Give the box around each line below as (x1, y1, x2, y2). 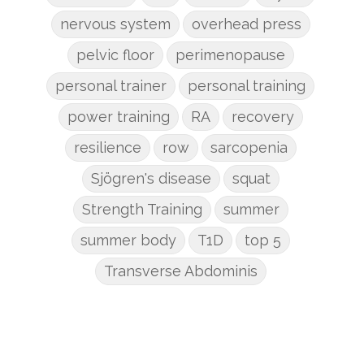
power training (67, 108, 170, 125)
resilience (73, 139, 141, 156)
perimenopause (175, 46, 285, 63)
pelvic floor (76, 46, 154, 63)
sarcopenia (210, 139, 288, 156)
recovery (231, 108, 294, 125)
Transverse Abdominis (103, 262, 258, 279)
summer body (80, 232, 176, 249)
